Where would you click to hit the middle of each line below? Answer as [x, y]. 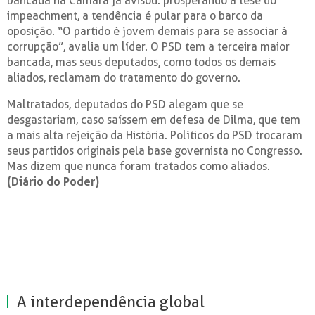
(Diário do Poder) [53, 182]
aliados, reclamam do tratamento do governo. [124, 78]
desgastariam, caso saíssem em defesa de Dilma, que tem [154, 120]
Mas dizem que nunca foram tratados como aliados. [139, 166]
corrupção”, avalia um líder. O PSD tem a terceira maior [148, 47]
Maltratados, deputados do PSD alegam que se [125, 104]
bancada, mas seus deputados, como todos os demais [141, 62]
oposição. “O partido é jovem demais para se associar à [147, 31]
